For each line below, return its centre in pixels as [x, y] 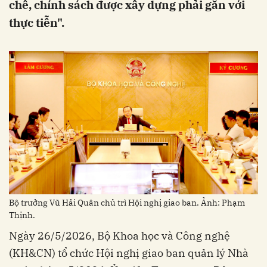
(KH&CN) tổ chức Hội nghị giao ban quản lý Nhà [129, 253]
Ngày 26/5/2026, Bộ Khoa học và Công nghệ [119, 235]
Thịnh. [22, 215]
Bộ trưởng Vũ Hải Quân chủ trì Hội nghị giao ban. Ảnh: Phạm [127, 202]
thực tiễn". [37, 23]
